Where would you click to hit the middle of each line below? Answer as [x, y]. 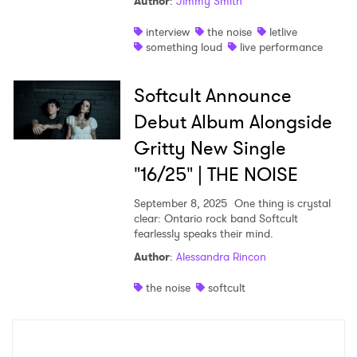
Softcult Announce [212, 95]
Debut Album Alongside [233, 122]
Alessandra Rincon [221, 256]
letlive [283, 31]
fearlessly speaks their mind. [203, 233]
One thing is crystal [280, 203]
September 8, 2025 [180, 203]
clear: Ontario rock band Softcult [216, 218]
